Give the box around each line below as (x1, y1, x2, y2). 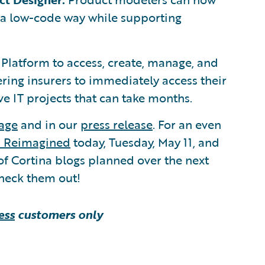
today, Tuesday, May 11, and (70, 133, 219, 151)
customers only (15, 205, 103, 223)
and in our (18, 115, 80, 133)
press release (80, 115, 153, 133)
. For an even (153, 115, 221, 133)
